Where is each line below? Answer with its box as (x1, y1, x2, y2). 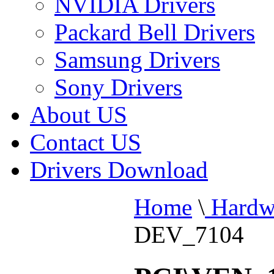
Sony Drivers (54, 74, 182, 100)
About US (30, 102, 127, 128)
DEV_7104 (134, 221, 244, 248)
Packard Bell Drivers (54, 19, 255, 45)
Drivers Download (30, 157, 208, 183)
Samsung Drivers (54, 46, 220, 73)
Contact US (30, 129, 141, 155)
